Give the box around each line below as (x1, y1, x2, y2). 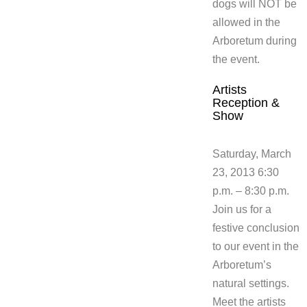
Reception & (212, 96, 280, 110)
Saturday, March (212, 148, 291, 160)
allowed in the (212, 16, 280, 28)
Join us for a (212, 204, 271, 215)
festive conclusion (212, 222, 299, 234)
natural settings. (212, 278, 289, 289)
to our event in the (212, 241, 299, 252)
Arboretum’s (212, 259, 271, 271)
